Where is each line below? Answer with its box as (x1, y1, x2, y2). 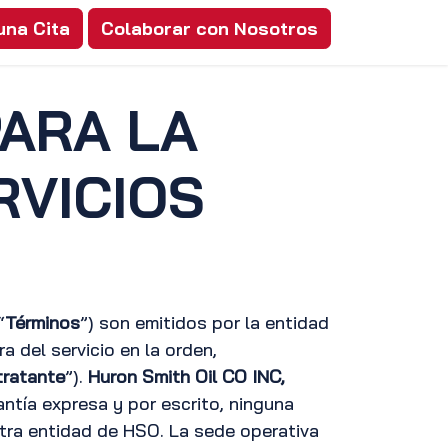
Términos (5, 311, 80, 334)
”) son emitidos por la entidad (80, 311, 329, 334)
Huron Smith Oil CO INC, (88, 365, 285, 388)
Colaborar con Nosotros (101, 17, 318, 40)
